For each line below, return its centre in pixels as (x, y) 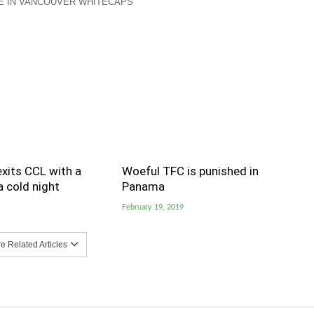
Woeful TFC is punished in (190, 171)
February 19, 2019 (152, 207)
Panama (143, 186)
